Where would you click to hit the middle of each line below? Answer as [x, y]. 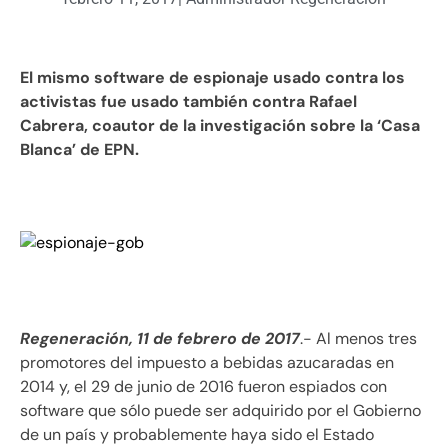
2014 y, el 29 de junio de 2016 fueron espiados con [203, 387]
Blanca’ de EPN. [79, 150]
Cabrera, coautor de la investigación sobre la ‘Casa [220, 126]
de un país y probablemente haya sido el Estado [197, 435]
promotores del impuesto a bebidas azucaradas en [207, 363]
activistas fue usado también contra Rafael [188, 102]
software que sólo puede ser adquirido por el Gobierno [220, 411]
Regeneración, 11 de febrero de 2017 [160, 339]
